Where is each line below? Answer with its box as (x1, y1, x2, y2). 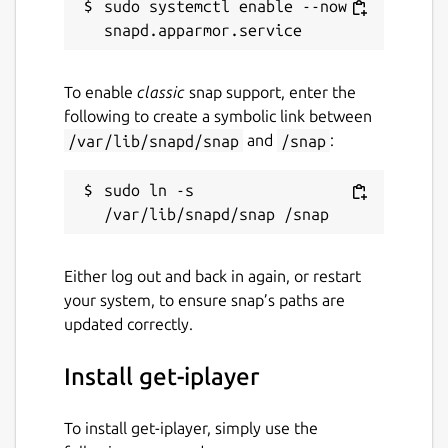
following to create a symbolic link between (64, 107, 372, 126)
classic (137, 83, 185, 102)
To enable (64, 83, 137, 102)
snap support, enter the (185, 83, 356, 102)
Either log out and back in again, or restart (64, 267, 361, 286)
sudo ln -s (104, 181, 194, 200)
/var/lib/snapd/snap (68, 131, 239, 150)
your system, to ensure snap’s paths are (64, 291, 345, 310)
